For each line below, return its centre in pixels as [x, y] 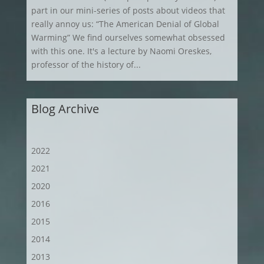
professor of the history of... [86, 65]
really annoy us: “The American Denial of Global [125, 24]
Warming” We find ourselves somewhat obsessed [128, 37]
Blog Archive [65, 109]
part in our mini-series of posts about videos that [128, 10]
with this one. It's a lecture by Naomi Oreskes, [121, 51]
